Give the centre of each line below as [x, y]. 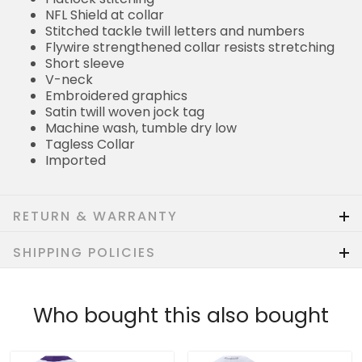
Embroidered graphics [116, 95]
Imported [76, 160]
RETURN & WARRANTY [95, 216]
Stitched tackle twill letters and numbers [175, 31]
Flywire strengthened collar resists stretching [190, 47]
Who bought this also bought [181, 315]
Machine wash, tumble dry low [141, 128]
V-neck [69, 79]
